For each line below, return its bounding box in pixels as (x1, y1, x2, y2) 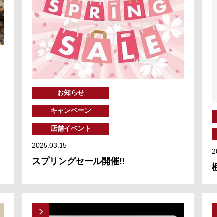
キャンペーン (50, 106, 91, 114)
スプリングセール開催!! (31, 156, 125, 166)
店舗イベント (50, 124, 91, 132)
